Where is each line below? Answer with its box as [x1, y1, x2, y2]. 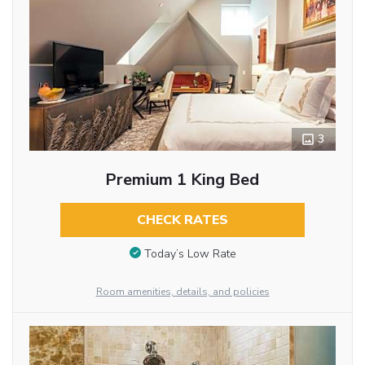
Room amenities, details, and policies [95, 285, 270, 298]
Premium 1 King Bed [105, 169, 260, 191]
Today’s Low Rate [143, 245, 236, 262]
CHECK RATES [136, 211, 228, 230]
